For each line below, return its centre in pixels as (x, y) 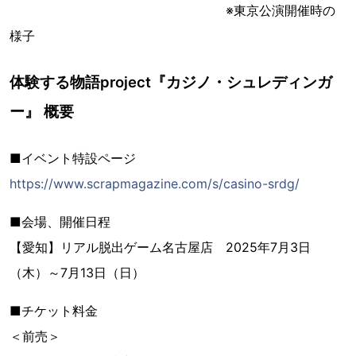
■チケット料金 (54, 311)
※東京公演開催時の (172, 11)
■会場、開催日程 (60, 222)
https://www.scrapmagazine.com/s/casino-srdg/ (155, 184)
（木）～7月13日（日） (77, 273)
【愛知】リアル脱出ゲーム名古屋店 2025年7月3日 (160, 248)
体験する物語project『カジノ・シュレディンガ (171, 82)
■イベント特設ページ (73, 159)
